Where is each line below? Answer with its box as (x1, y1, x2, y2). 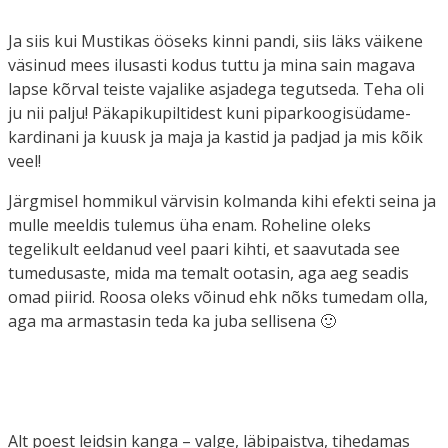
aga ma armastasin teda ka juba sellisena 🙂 (8, 309, 336, 332)
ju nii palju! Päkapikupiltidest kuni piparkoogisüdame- (8, 101, 411, 124)
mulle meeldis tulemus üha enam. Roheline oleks (8, 213, 371, 236)
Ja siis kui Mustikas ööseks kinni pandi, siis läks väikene (8, 29, 423, 52)
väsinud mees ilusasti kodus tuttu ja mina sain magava (8, 53, 415, 76)
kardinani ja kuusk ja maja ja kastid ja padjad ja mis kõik (8, 125, 423, 148)
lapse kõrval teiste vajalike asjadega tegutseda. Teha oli (8, 77, 424, 100)
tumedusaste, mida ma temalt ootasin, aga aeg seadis (8, 261, 409, 284)
